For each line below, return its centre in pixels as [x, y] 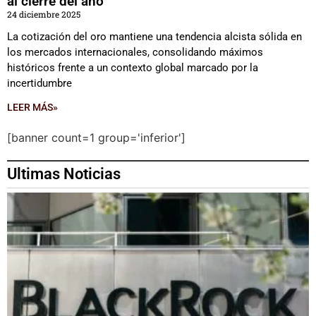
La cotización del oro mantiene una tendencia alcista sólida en [154, 37]
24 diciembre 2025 [44, 14]
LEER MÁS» [32, 107]
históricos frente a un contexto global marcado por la [133, 68]
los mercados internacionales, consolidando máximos [135, 52]
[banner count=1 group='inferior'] [96, 138]
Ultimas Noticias [64, 174]
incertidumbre [39, 83]
